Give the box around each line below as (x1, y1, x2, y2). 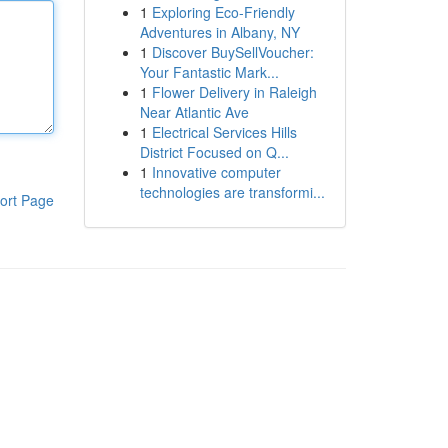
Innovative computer (151, 162, 281, 182)
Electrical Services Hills (151, 122, 297, 142)
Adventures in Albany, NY (139, 22, 300, 42)
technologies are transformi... (139, 182, 325, 202)
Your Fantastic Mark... (139, 62, 279, 82)
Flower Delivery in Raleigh (151, 82, 317, 102)
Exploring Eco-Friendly (151, 2, 295, 22)
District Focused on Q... (139, 142, 289, 162)
